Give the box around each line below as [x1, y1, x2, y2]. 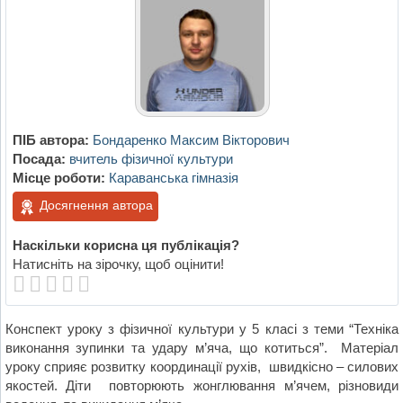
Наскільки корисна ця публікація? [12, 237, 239, 253]
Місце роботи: [12, 170, 105, 186]
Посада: [12, 151, 66, 167]
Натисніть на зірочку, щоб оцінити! [12, 255, 224, 272]
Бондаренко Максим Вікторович [92, 132, 290, 148]
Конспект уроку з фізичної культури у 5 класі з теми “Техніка [4, 320, 399, 336]
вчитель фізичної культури [68, 151, 233, 167]
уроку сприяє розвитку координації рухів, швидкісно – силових [4, 358, 399, 374]
